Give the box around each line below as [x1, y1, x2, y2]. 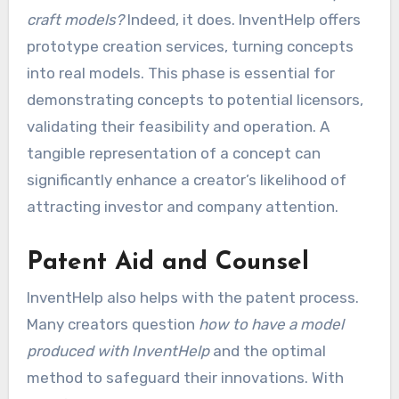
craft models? [26, 10, 124, 28]
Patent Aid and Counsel [26, 249, 309, 275]
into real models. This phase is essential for [26, 63, 335, 82]
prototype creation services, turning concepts [26, 37, 354, 55]
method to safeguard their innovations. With [26, 369, 344, 387]
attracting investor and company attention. [26, 197, 338, 216]
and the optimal [208, 342, 326, 361]
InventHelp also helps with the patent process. [26, 289, 359, 307]
